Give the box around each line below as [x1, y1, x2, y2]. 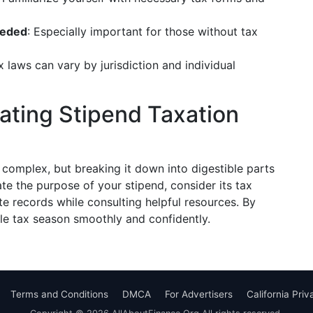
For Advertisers [164, 289, 233, 300]
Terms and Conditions [10, 289, 108, 300]
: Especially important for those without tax [27, 24, 258, 38]
